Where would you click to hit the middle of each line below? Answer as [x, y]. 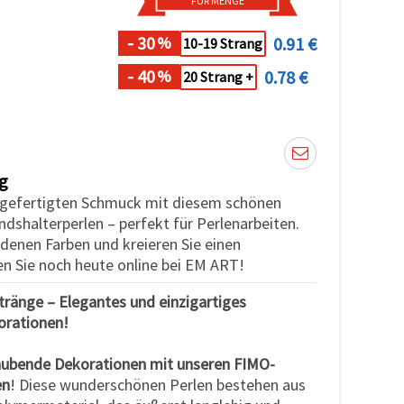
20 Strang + [218, 77]
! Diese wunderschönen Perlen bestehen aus [158, 384]
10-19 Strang [223, 44]
